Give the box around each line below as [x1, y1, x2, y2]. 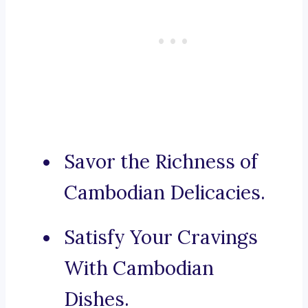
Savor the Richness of [64, 149, 258, 175]
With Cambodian [64, 256, 214, 281]
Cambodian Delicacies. [64, 180, 265, 206]
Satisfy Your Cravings [64, 225, 258, 250]
